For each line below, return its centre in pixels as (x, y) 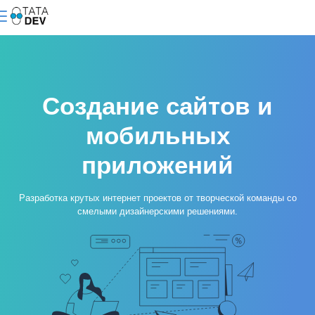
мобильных (157, 135)
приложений (157, 165)
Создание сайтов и (157, 106)
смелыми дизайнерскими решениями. (157, 211)
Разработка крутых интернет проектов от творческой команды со (157, 198)
